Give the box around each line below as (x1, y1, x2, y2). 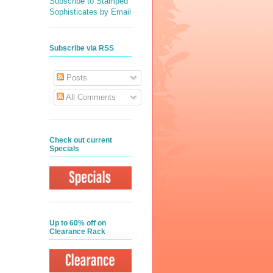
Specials (49, 144, 79, 153)
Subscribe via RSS (49, 44, 114, 53)
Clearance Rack (49, 227, 105, 236)
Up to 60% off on (49, 219, 106, 228)
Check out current (49, 135, 112, 144)
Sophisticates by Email (49, 7, 131, 16)
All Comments (63, 93, 116, 102)
